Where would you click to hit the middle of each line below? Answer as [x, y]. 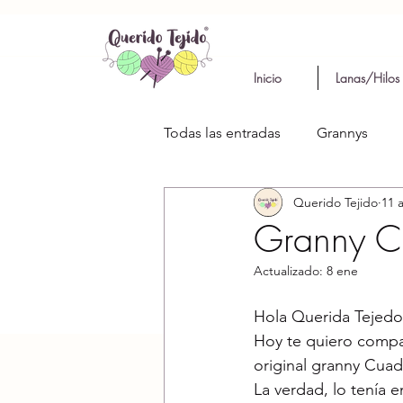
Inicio [268, 78]
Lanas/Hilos [367, 78]
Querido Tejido [336, 202]
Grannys [342, 133]
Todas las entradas [222, 133]
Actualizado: [290, 271]
